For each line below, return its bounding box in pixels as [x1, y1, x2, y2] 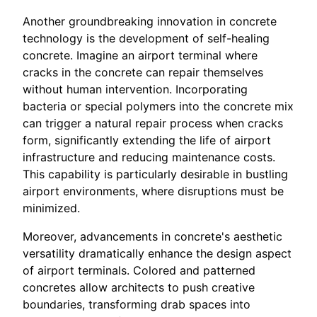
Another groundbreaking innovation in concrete [23, 13, 277, 28]
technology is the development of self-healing [23, 30, 270, 45]
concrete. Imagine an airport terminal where [23, 47, 258, 62]
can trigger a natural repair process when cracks [23, 115, 283, 130]
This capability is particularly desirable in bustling [23, 166, 288, 181]
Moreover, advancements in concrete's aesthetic [23, 229, 282, 243]
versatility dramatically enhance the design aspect [23, 246, 292, 260]
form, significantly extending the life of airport [23, 132, 271, 147]
